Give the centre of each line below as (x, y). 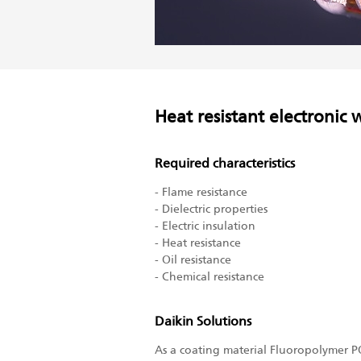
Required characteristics (225, 163)
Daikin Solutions (203, 321)
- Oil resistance (193, 259)
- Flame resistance (201, 192)
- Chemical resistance (210, 276)
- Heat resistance (198, 243)
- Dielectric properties (211, 209)
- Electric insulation (205, 226)
